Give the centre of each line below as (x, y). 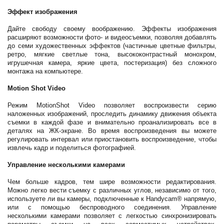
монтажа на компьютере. (45, 71)
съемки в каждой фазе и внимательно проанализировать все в (112, 122)
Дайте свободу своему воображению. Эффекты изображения (112, 29)
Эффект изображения (42, 12)
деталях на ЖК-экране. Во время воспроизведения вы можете (112, 131)
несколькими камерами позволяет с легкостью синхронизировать (112, 216)
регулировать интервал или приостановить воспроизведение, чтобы (112, 139)
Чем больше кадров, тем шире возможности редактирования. (112, 182)
